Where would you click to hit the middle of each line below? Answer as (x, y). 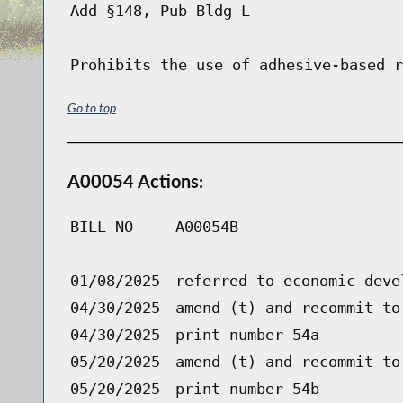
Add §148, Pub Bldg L (160, 11)
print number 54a (247, 334)
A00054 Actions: (135, 180)
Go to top (91, 107)
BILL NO (101, 226)
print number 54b (247, 388)
